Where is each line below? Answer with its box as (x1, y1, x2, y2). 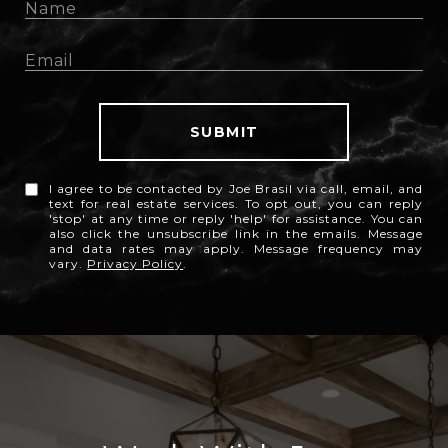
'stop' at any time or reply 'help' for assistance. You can (49, 211, 423, 227)
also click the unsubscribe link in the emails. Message (49, 226, 423, 242)
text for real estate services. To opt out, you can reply (49, 196, 423, 212)
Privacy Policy (87, 256, 184, 272)
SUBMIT (189, 123, 259, 142)
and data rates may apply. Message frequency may (49, 241, 423, 257)
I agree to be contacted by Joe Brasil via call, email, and (49, 181, 423, 197)
